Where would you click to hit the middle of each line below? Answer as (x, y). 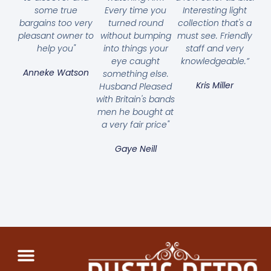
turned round (135, 23)
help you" (56, 48)
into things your (135, 48)
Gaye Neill (135, 149)
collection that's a (215, 23)
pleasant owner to (56, 35)
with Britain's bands (135, 99)
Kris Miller (215, 85)
